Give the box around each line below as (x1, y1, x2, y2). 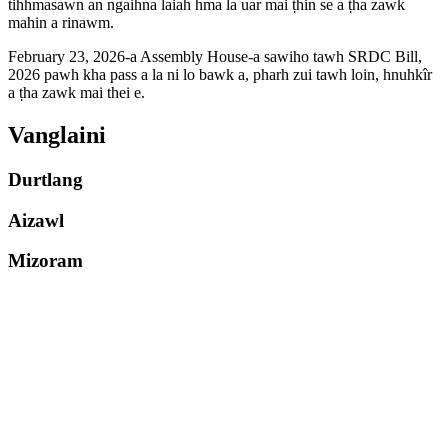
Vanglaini (8, 122, 106, 149)
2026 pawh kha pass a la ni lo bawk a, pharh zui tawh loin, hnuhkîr (8, 66, 432, 84)
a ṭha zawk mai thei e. (8, 84, 145, 102)
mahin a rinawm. (8, 14, 114, 32)
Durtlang (8, 169, 83, 191)
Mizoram (8, 250, 83, 272)
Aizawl (8, 209, 64, 231)
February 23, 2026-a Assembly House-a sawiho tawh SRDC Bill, (8, 48, 422, 66)
